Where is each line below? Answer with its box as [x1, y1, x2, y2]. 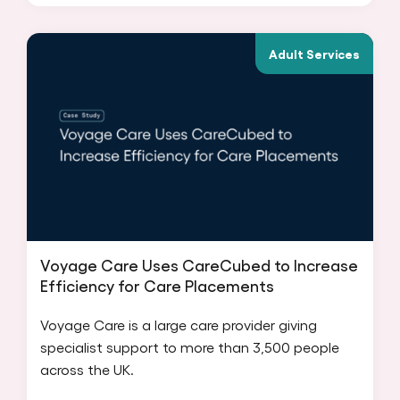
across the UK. [40, 360, 134, 378]
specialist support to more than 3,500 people [40, 337, 339, 355]
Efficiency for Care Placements [40, 275, 274, 295]
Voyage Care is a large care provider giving [40, 315, 317, 333]
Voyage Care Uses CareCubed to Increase [40, 254, 358, 274]
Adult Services [269, 45, 360, 61]
